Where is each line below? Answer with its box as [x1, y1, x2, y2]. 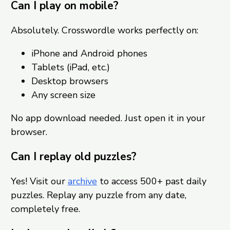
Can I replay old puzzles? [10, 149, 137, 164]
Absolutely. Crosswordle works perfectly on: [10, 24, 198, 37]
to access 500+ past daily [97, 175, 206, 188]
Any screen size [31, 89, 95, 102]
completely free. [10, 203, 80, 216]
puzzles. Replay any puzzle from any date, [10, 189, 186, 202]
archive [67, 175, 97, 188]
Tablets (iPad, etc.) [31, 61, 110, 74]
